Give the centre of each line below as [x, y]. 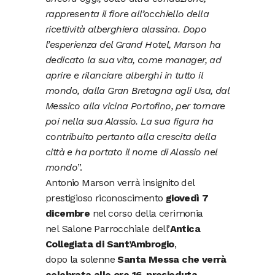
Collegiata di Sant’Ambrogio [110, 244]
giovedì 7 [187, 198]
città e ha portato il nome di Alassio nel [131, 152]
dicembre [69, 213]
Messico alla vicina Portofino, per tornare [135, 106]
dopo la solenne [82, 259]
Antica [185, 228]
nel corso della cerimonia [148, 213]
